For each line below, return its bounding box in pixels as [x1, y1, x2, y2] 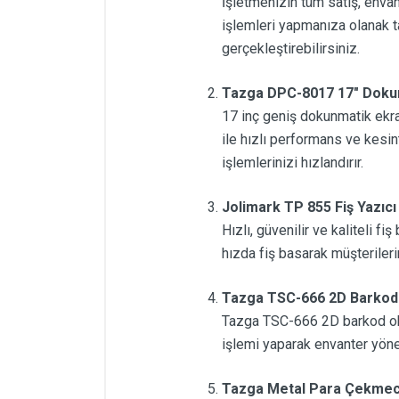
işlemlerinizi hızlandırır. [222, 154, 363, 172]
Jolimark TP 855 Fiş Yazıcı [222, 199, 396, 216]
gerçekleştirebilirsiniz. [222, 40, 360, 58]
